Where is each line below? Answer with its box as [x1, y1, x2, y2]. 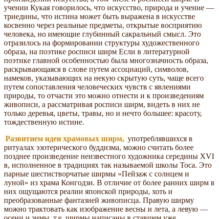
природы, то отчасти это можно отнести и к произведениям [4, 91, 204, 100]
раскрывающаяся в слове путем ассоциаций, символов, [4, 65, 189, 73]
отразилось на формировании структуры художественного [4, 38, 199, 47]
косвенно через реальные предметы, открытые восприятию [4, 21, 202, 29]
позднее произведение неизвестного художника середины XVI [4, 152, 214, 160]
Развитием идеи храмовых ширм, [5, 134, 124, 143]
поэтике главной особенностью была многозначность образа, [4, 56, 208, 65]
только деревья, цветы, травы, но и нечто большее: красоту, [4, 109, 202, 117]
